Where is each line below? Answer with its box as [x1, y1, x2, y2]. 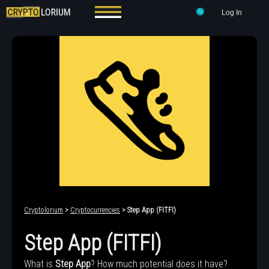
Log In [222, 8, 242, 17]
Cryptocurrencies [70, 206, 120, 214]
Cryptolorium [24, 206, 63, 214]
